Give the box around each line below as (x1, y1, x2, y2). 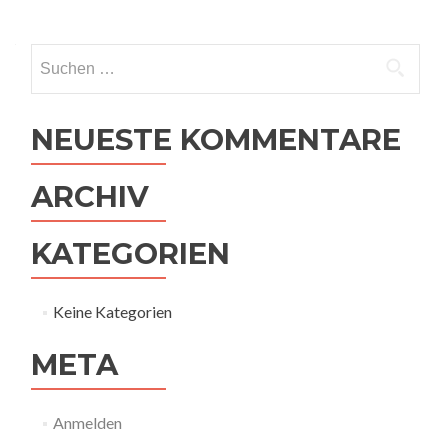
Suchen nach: (31, 46, 118, 65)
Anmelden (52, 413, 122, 432)
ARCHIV (31, 179, 149, 214)
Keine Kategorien (52, 302, 172, 321)
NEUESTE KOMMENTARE (31, 122, 401, 157)
